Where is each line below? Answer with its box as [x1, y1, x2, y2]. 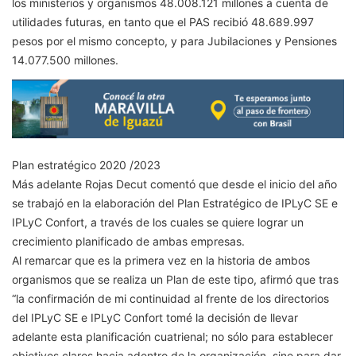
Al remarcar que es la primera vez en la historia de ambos [12, 253, 310, 267]
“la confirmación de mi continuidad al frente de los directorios [12, 291, 329, 305]
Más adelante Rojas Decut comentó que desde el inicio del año [12, 176, 337, 191]
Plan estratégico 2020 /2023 [12, 157, 161, 172]
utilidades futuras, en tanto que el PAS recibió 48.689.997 [12, 15, 314, 29]
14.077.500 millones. [12, 53, 118, 68]
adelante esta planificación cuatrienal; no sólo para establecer [12, 329, 333, 343]
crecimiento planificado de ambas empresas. [12, 234, 245, 248]
